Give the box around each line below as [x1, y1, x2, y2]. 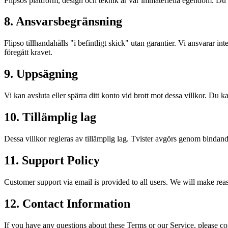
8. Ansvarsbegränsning [4, 15, 122, 28]
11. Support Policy [4, 153, 100, 167]
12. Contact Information [4, 196, 130, 210]
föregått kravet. [4, 48, 52, 57]
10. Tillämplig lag [4, 110, 96, 124]
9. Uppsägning [4, 67, 78, 81]
